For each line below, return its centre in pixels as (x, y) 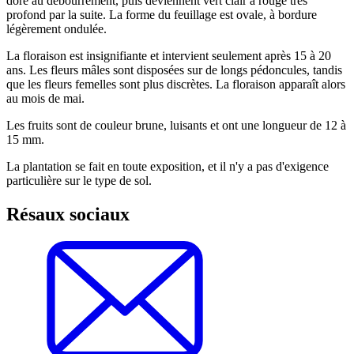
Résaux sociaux (68, 214)
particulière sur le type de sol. (79, 180)
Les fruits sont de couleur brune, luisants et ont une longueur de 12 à (176, 125)
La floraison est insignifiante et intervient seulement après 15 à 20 (169, 55)
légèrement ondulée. (58, 28)
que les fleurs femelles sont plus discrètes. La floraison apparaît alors (176, 84)
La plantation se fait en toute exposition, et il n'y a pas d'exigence (168, 166)
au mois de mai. (45, 98)
